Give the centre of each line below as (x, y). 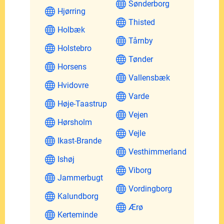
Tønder (141, 59)
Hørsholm (75, 122)
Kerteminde (77, 214)
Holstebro (74, 48)
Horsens (72, 66)
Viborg (140, 170)
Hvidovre (73, 85)
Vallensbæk (149, 77)
